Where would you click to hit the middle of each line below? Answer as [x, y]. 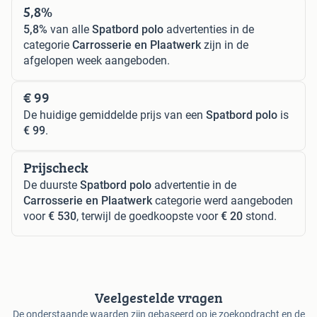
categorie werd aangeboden [223, 200]
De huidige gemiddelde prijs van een [115, 115]
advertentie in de [194, 185]
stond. [260, 216]
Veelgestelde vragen [158, 297]
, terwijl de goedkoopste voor [149, 216]
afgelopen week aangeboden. [97, 60]
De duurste [52, 185]
